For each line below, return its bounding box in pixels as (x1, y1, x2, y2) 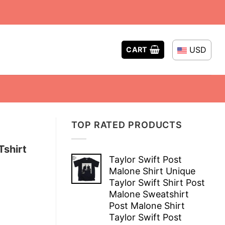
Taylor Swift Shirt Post (109, 177, 205, 188)
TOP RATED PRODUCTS (71, 120, 183, 130)
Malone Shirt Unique (109, 165, 195, 176)
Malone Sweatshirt (109, 188, 189, 199)
